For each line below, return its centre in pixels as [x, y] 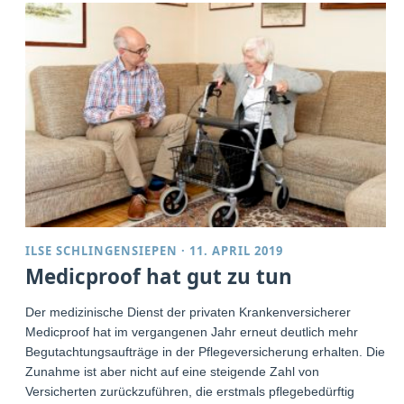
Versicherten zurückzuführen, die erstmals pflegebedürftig [190, 391]
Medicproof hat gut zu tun [159, 276]
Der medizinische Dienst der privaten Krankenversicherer [188, 312]
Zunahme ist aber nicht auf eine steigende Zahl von [173, 371]
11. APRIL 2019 [237, 250]
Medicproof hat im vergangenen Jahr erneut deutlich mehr [192, 331]
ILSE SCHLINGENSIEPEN [102, 250]
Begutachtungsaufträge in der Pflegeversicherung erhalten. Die [206, 351]
